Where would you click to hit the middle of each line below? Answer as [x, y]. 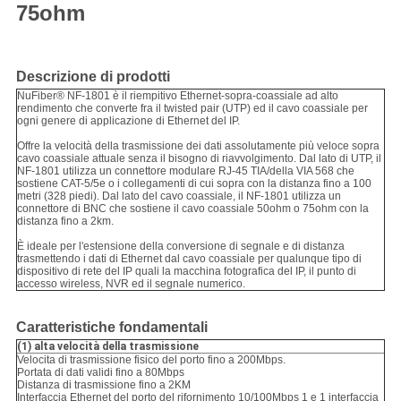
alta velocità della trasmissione [115, 347]
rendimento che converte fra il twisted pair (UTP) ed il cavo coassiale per [192, 109]
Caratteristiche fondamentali [111, 328]
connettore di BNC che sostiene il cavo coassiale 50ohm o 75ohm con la [192, 209]
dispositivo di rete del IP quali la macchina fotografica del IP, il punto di [186, 272]
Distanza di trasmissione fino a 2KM [103, 385]
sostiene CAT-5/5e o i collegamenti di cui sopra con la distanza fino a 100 [194, 184]
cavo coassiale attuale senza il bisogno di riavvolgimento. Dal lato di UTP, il [199, 159]
